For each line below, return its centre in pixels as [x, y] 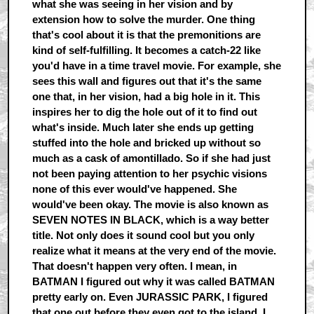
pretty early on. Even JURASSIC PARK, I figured [150, 297]
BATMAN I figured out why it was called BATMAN [153, 282]
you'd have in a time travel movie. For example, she [156, 66]
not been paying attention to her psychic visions [149, 174]
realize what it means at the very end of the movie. [154, 251]
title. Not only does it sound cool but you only [143, 235]
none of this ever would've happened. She [134, 189]
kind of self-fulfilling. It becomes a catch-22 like [146, 50]
